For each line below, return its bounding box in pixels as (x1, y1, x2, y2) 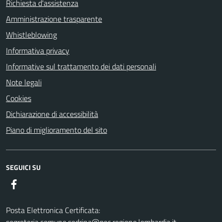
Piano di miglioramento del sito (6, 124, 107, 136)
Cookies (6, 92, 31, 105)
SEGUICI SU (6, 162, 41, 173)
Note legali (6, 76, 42, 89)
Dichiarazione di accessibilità (6, 108, 98, 120)
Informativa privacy (6, 45, 69, 57)
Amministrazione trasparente (6, 13, 102, 25)
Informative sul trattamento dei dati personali (6, 60, 156, 73)
